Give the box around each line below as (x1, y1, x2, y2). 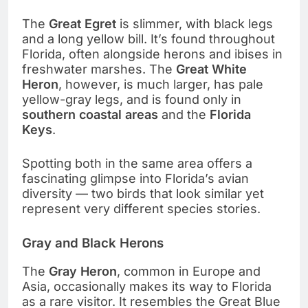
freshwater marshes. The (22, 62, 176, 77)
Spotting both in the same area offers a (22, 156, 252, 171)
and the (158, 107, 210, 122)
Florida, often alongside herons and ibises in (22, 47, 283, 62)
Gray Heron (49, 263, 117, 278)
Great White (176, 62, 247, 77)
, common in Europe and (117, 263, 261, 278)
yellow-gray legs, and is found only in (22, 92, 241, 107)
